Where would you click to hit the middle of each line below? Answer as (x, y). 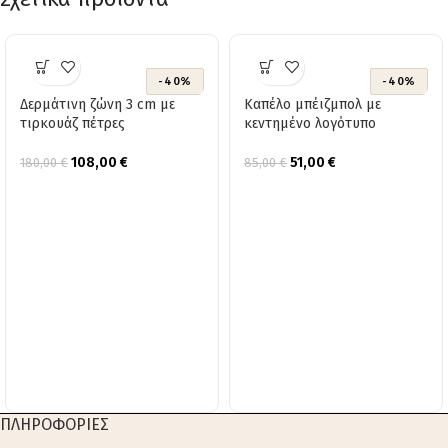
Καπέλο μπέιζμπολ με (312, 104)
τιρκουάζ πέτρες (72, 123)
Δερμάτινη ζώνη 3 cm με (97, 104)
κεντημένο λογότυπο (310, 123)
